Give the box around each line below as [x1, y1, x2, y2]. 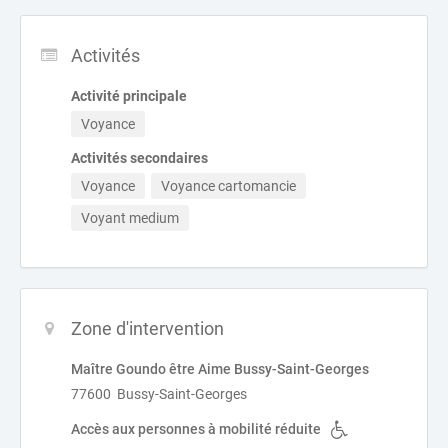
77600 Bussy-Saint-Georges [71, 386, 247, 402]
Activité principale [71, 88, 187, 104]
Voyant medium [81, 210, 179, 226]
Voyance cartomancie [161, 178, 296, 194]
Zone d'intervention [71, 318, 224, 339]
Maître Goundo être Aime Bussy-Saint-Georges [71, 361, 369, 377]
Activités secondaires [71, 150, 208, 166]
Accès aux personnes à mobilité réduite [71, 421, 321, 437]
